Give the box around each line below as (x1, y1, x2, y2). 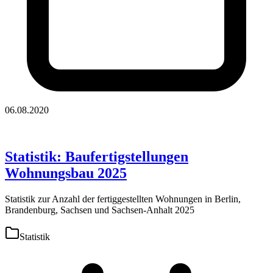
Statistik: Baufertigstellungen (5, 149, 188, 165)
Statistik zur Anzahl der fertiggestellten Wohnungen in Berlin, (5, 194, 241, 205)
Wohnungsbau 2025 (5, 165, 127, 182)
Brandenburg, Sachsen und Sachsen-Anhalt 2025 (5, 205, 194, 216)
